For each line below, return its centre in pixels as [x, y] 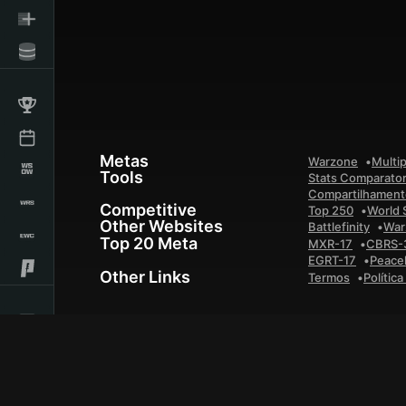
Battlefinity [339, 227]
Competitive [148, 210]
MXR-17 [330, 244]
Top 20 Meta [149, 243]
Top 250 [331, 210]
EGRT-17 [332, 260]
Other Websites [161, 226]
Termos [329, 277]
